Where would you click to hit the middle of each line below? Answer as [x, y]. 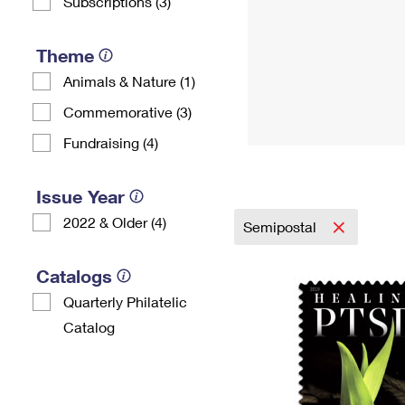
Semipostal [282, 226]
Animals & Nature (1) [129, 81]
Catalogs [74, 276]
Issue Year [80, 196]
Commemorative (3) [127, 112]
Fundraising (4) [111, 142]
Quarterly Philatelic [125, 301]
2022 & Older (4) [115, 222]
